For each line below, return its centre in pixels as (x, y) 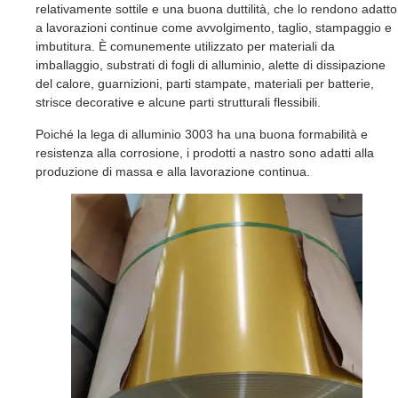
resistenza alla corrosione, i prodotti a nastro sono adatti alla (205, 152)
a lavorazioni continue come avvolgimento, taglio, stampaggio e (214, 28)
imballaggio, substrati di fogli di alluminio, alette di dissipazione (211, 65)
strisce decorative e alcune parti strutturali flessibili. (178, 103)
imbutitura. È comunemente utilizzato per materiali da (185, 47)
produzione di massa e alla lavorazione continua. (173, 171)
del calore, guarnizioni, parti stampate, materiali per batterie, (205, 84)
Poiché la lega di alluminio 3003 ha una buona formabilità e (202, 134)
